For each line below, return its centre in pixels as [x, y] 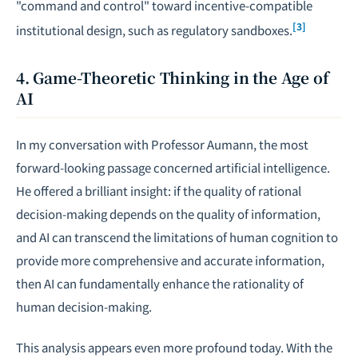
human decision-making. [84, 306]
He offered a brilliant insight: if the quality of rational [159, 191]
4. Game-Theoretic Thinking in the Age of [173, 77]
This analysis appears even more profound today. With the [174, 347]
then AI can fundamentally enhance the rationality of [160, 283]
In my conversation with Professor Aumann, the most [162, 144]
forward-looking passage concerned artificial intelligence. [173, 167]
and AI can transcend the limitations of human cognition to [177, 237]
